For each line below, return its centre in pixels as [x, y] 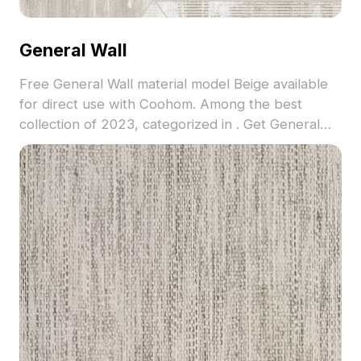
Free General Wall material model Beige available [173, 84]
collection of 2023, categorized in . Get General [169, 124]
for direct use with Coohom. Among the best [160, 104]
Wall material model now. [97, 145]
